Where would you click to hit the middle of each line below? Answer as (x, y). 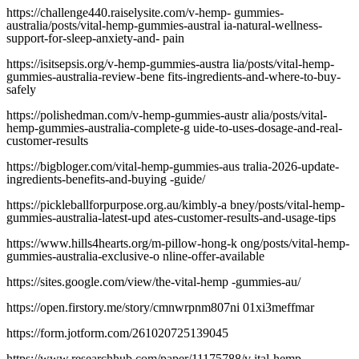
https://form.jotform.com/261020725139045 (117, 333)
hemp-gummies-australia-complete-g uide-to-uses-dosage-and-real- (174, 128)
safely (21, 90)
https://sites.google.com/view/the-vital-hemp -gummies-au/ (153, 282)
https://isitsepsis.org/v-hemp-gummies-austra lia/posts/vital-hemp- (170, 64)
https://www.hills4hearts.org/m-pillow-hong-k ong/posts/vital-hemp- (178, 244)
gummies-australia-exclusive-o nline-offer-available (135, 256)
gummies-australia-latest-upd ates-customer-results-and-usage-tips (171, 218)
